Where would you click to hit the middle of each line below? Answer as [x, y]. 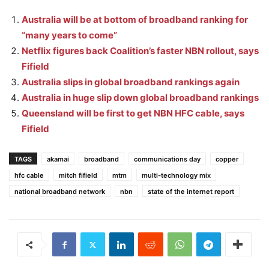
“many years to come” [69, 35]
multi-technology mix [176, 175]
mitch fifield [78, 175]
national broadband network [60, 192]
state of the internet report [191, 192]
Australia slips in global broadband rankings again [131, 82]
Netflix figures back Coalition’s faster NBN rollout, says [140, 51]
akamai [58, 159]
